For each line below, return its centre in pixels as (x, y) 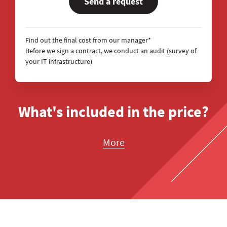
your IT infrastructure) (59, 62)
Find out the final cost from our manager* (88, 40)
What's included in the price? (113, 112)
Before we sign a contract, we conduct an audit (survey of (111, 51)
